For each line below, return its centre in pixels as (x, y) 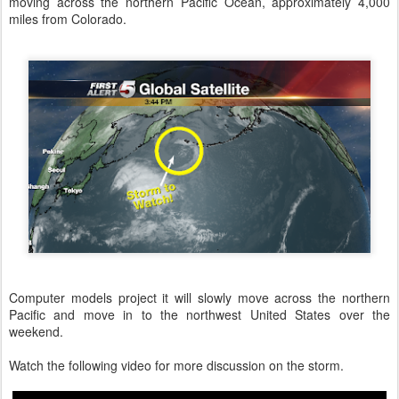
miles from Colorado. (68, 19)
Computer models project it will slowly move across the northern (199, 297)
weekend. (36, 331)
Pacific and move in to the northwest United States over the (199, 314)
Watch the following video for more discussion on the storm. (176, 365)
